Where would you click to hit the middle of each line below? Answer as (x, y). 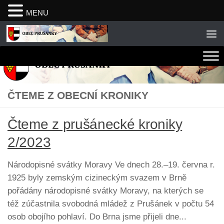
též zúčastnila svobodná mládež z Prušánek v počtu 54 (111, 203)
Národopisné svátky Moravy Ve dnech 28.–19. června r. (111, 164)
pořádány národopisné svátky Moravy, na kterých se (105, 190)
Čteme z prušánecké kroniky (95, 124)
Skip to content (40, 35)
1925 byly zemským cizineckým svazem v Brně (97, 177)
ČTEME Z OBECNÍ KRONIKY (78, 95)
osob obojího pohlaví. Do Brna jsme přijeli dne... (97, 216)
